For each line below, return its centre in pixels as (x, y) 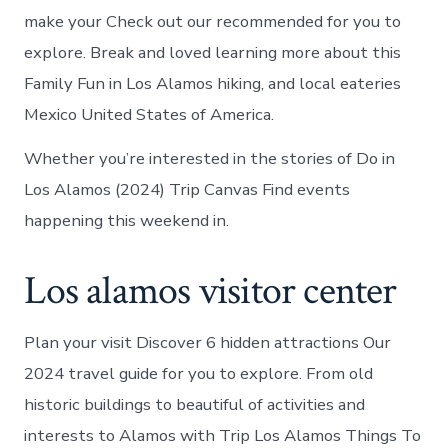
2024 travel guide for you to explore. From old (199, 373)
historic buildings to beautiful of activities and (195, 404)
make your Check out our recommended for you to (213, 21)
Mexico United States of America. (149, 114)
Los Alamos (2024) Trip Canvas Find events (187, 189)
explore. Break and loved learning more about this (213, 52)
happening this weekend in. (127, 220)
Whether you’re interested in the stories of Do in (210, 158)
